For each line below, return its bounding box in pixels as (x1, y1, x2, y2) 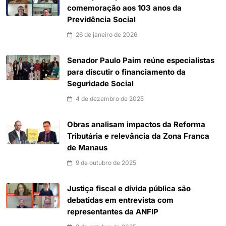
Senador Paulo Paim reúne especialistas (67, 55, 214, 65)
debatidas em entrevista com (67, 195, 174, 205)
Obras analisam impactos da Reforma (67, 120, 205, 129)
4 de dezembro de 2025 (76, 94, 144, 102)
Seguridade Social (67, 79, 134, 88)
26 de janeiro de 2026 (76, 30, 137, 38)
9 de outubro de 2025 (76, 158, 136, 166)
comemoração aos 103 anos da (67, 3, 182, 13)
